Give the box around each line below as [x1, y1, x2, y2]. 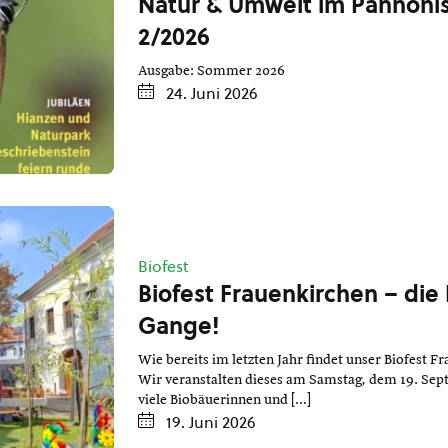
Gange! [137, 310, 220, 343]
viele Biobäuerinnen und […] [137, 393, 311, 408]
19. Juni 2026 [165, 411, 256, 434]
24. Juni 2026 [165, 82, 258, 105]
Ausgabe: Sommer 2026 [137, 64, 285, 79]
